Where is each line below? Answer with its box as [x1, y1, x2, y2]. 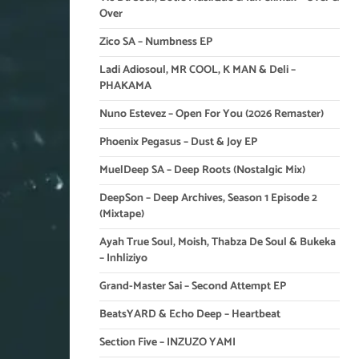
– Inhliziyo [99, 249, 147, 268]
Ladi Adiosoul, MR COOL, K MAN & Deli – [99, 61, 296, 79]
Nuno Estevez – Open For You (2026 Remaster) [99, 105, 324, 123]
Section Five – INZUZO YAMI [99, 333, 236, 352]
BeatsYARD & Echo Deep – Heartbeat [99, 305, 280, 324]
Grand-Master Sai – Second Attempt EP [99, 277, 286, 296]
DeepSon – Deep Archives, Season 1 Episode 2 [99, 189, 317, 208]
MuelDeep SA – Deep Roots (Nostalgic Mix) [99, 161, 305, 179]
